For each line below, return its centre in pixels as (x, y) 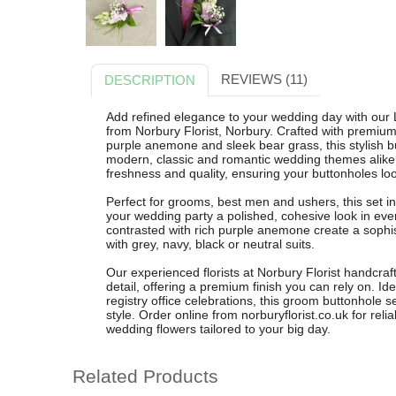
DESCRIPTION (150, 80)
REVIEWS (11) (264, 80)
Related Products (145, 377)
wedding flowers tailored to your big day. (218, 328)
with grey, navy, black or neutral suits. (210, 244)
